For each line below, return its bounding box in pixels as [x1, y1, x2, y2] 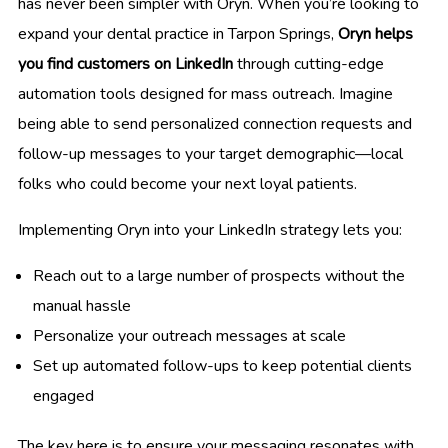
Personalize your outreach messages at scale [33, 324, 346, 347]
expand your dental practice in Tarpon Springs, [18, 22, 338, 45]
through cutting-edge [233, 52, 384, 75]
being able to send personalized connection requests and [18, 112, 412, 135]
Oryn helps [338, 22, 413, 45]
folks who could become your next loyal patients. [18, 172, 357, 195]
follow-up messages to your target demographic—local [18, 142, 403, 165]
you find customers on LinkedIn [18, 52, 233, 75]
